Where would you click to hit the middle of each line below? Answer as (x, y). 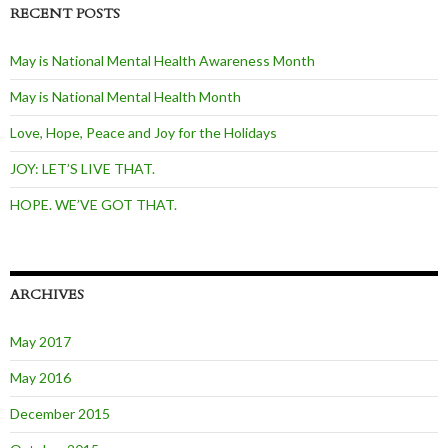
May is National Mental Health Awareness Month (162, 61)
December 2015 (60, 414)
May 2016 (40, 378)
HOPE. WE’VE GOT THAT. (93, 205)
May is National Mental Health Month (125, 97)
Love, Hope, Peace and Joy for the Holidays (143, 133)
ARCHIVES (47, 295)
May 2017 (40, 342)
